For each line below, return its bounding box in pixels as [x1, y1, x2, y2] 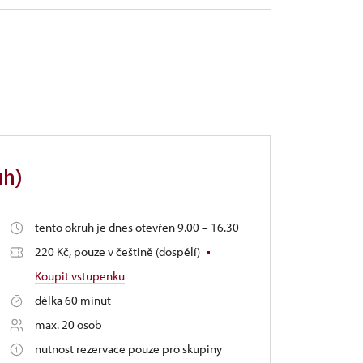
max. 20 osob [34, 316, 102, 332]
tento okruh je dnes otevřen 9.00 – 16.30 [34, 219, 239, 235]
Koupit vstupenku [34, 267, 125, 284]
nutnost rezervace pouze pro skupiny [34, 340, 222, 357]
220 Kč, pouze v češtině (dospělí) [34, 243, 203, 259]
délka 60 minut [34, 292, 111, 308]
